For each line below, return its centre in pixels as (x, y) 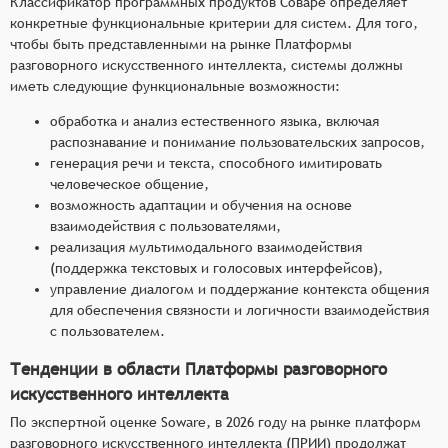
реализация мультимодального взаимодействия (206, 246)
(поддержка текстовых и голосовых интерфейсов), (216, 267)
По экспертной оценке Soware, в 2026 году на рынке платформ (215, 421)
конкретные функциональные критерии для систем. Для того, (214, 22)
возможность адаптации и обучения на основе (201, 204)
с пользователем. (107, 330)
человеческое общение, (129, 183)
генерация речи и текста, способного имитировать (216, 162)
